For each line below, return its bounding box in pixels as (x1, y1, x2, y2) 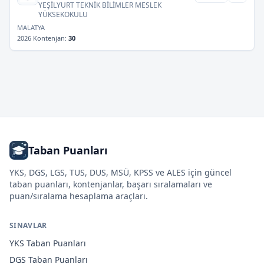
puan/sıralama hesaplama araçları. (9, 190, 148, 202)
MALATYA (17, 23, 45, 32)
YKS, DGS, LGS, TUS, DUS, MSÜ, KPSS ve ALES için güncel (9, 167, 232, 178)
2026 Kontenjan (17, 34, 65, 42)
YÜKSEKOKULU (38, 9, 88, 19)
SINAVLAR (9, 220, 47, 230)
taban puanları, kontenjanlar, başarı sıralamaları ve (9, 179, 212, 190)
